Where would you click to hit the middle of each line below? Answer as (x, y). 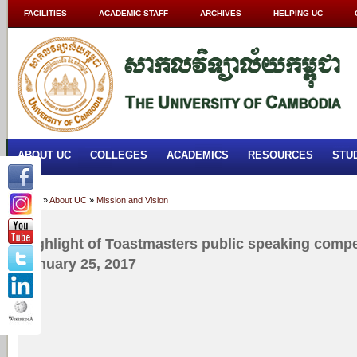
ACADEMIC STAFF (133, 13)
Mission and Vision (132, 200)
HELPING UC (298, 13)
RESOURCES (280, 155)
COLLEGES (119, 155)
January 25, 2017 (79, 263)
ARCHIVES (221, 13)
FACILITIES (45, 13)
